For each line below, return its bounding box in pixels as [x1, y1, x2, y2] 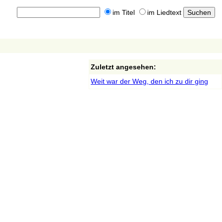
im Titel [112, 8, 135, 17]
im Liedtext [147, 8, 181, 17]
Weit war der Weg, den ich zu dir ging [91, 77, 209, 85]
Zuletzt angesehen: [91, 63, 157, 71]
